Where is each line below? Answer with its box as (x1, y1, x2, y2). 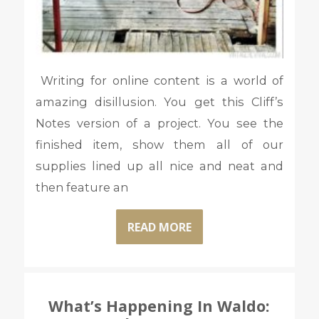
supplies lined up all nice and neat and (35, 159, 284, 174)
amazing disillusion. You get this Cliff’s (35, 95, 284, 110)
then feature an (35, 180, 128, 195)
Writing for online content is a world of (35, 73, 284, 88)
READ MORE (127, 219, 192, 235)
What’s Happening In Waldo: (48, 296, 271, 316)
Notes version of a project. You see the (35, 116, 284, 131)
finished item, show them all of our (35, 137, 284, 152)
